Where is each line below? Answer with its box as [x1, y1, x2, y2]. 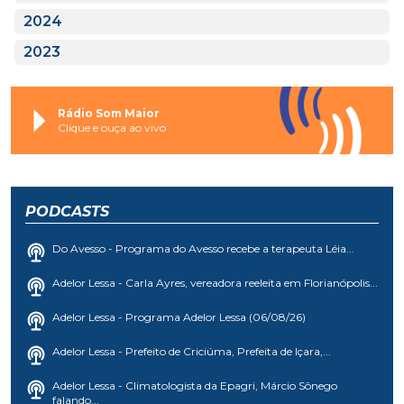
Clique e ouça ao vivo [58, 120, 166, 134]
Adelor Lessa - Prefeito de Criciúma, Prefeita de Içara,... [52, 344, 331, 359]
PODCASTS [25, 203, 109, 221]
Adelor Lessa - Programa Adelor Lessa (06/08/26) [52, 310, 306, 325]
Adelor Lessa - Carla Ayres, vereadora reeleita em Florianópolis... [52, 276, 378, 290]
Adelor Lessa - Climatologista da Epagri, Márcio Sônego [52, 379, 337, 393]
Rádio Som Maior [58, 106, 160, 120]
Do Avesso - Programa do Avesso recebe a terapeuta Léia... [52, 242, 354, 256]
